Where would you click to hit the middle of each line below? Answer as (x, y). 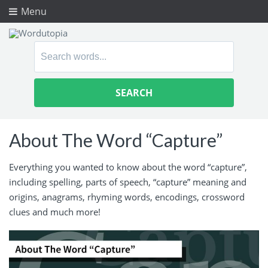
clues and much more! (55, 211)
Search (50, 49)
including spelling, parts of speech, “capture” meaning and (128, 182)
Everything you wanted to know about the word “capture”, (128, 167)
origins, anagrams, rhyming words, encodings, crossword (127, 197)
